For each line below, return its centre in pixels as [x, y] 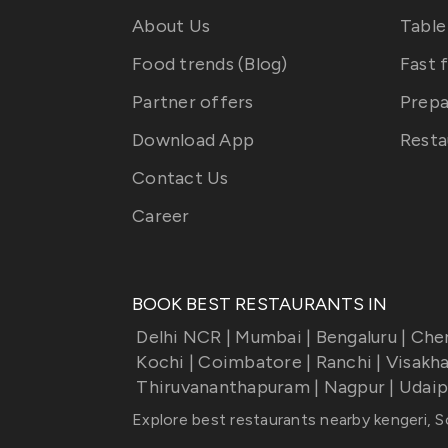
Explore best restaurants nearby [253, 419]
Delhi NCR [179, 337]
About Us [171, 26]
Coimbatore [250, 362]
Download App [193, 140]
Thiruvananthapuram [223, 387]
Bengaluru [356, 337]
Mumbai [268, 337]
